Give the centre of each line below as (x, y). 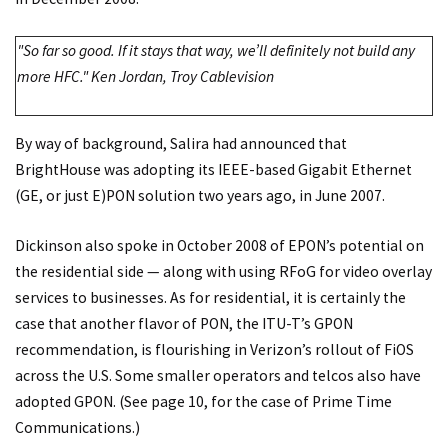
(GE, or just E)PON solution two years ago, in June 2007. (200, 196)
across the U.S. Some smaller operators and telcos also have (218, 375)
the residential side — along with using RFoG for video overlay (223, 271)
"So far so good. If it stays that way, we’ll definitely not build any (216, 50)
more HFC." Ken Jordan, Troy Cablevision (145, 76)
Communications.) (77, 427)
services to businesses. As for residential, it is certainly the (210, 297)
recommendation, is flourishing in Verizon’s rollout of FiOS (214, 349)
